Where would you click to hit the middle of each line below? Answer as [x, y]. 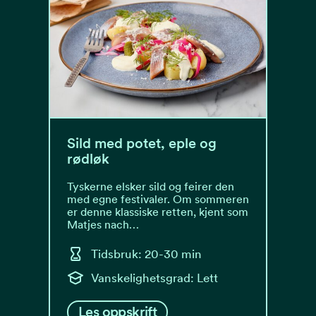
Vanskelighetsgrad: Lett [154, 278]
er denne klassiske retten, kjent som [158, 212]
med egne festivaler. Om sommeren [158, 199]
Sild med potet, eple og [142, 143]
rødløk [88, 159]
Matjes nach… [103, 225]
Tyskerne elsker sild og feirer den [151, 187]
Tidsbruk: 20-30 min [146, 254]
